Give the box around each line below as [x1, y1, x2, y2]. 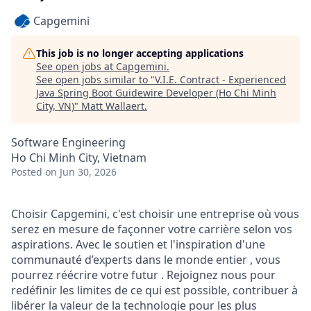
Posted [11, 165, 42, 178]
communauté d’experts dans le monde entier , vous [11, 252, 280, 267]
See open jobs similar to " [36, 73, 155, 86]
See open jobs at [36, 60, 116, 73]
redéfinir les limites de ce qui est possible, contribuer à [11, 283, 298, 298]
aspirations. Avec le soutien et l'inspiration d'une [11, 237, 265, 252]
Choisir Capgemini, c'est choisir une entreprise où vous [11, 206, 299, 221]
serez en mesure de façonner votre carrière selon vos [11, 221, 292, 237]
